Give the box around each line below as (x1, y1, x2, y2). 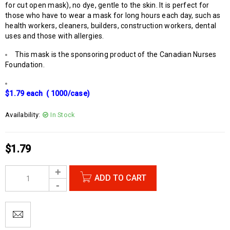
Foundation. (5, 60, 45, 69)
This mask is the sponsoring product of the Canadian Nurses (15, 50, 217, 59)
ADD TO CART (94, 172, 146, 183)
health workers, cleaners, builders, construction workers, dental (5, 21, 216, 30)
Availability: (5, 110, 41, 119)
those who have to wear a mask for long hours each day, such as (5, 11, 221, 20)
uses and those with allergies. (5, 31, 104, 40)
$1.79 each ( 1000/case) (5, 89, 90, 98)
